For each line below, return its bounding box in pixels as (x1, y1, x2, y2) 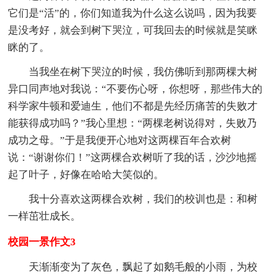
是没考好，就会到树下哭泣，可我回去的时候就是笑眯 (8, 24, 258, 36)
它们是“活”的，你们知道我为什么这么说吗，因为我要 (8, 7, 257, 19)
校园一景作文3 (8, 235, 76, 248)
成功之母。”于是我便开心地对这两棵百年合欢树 (8, 134, 232, 146)
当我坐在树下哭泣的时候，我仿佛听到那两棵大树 (29, 65, 258, 78)
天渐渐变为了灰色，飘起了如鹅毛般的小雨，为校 (29, 261, 258, 273)
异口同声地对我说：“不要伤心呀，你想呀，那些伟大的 (8, 83, 263, 95)
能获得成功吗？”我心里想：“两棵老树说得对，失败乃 (8, 117, 257, 129)
